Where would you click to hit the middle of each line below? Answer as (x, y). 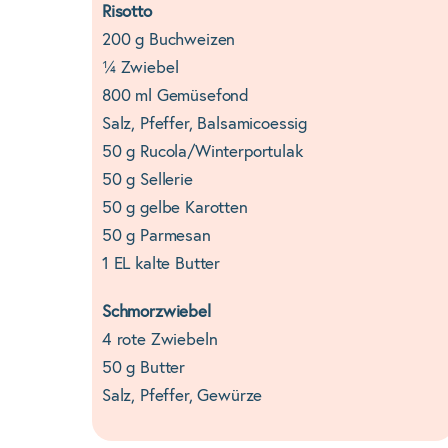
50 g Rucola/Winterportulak (202, 153)
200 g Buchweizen (168, 41)
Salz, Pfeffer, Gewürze (182, 397)
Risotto (126, 13)
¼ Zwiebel (140, 69)
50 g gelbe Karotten (174, 209)
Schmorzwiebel (156, 313)
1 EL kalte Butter (161, 265)
